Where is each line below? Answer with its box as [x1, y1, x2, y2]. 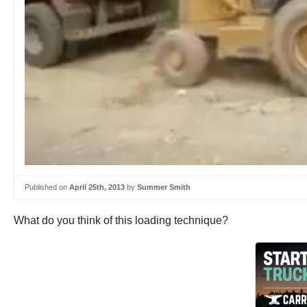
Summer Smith [137, 183, 191, 191]
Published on [25, 183, 69, 191]
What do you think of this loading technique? [14, 214, 228, 226]
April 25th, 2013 [69, 183, 125, 191]
